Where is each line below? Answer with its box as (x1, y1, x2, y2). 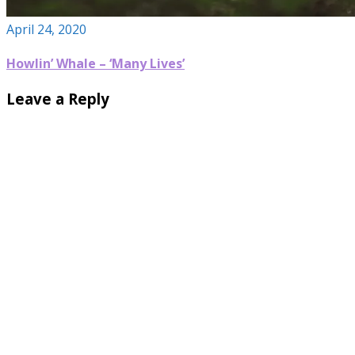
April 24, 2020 (6, 20, 86, 38)
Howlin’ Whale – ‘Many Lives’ (6, 55, 185, 73)
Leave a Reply (6, 89, 109, 109)
